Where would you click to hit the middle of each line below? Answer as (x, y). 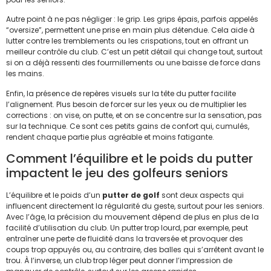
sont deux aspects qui (202, 195)
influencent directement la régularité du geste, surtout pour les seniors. (135, 206)
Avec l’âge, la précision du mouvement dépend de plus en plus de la (132, 217)
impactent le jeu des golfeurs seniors (117, 173)
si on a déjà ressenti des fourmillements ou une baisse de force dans (133, 63)
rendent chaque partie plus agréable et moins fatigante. (110, 137)
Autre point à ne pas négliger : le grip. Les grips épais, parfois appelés (132, 19)
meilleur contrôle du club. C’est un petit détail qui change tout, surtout (134, 52)
